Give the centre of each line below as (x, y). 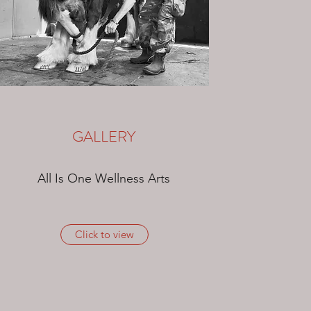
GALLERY (104, 136)
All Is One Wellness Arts (104, 178)
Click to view (104, 234)
